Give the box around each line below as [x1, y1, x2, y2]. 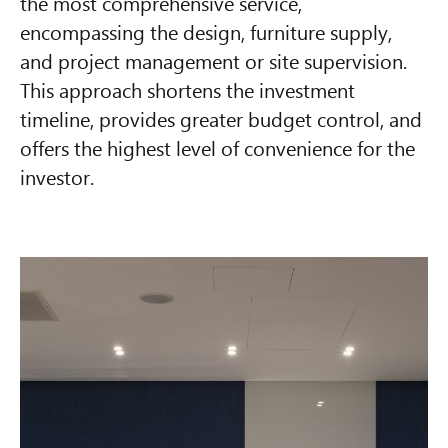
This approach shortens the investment [20, 75, 355, 104]
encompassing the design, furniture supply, [20, 17, 392, 46]
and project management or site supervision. [20, 46, 407, 75]
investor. [20, 162, 94, 191]
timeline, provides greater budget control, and [20, 104, 422, 133]
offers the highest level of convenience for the [20, 133, 415, 162]
